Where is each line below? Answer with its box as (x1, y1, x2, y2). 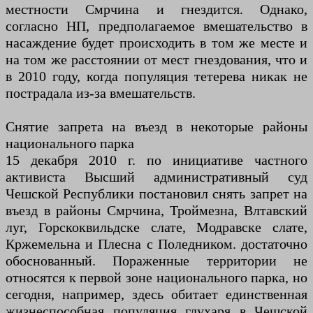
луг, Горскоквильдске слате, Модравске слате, (6, 219, 307, 235)
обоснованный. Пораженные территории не (6, 253, 307, 269)
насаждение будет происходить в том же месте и (6, 35, 307, 51)
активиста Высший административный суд (6, 169, 307, 185)
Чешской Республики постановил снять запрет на (6, 186, 307, 202)
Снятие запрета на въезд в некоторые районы (6, 119, 307, 135)
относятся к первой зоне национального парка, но (6, 270, 307, 286)
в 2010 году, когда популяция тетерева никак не (6, 68, 307, 85)
